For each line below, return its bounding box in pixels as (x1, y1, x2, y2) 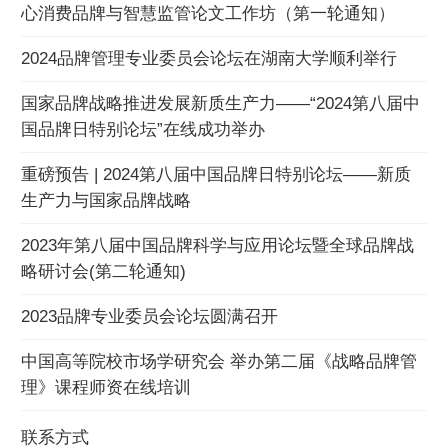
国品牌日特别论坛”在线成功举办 (21, 120, 265, 140)
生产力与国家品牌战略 (21, 191, 191, 211)
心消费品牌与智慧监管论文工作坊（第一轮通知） (21, 4, 395, 24)
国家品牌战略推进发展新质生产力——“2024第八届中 (21, 94, 420, 114)
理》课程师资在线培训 (21, 377, 191, 397)
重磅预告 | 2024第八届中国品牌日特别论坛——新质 (21, 165, 411, 185)
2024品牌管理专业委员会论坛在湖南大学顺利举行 (21, 49, 397, 69)
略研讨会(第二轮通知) (21, 261, 186, 281)
